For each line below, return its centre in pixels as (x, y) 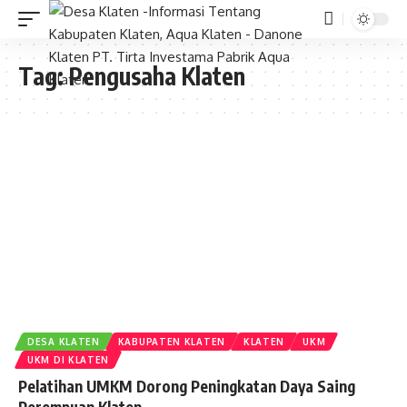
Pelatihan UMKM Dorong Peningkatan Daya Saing (187, 386)
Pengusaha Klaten (157, 76)
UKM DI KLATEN (69, 359)
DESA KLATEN (64, 341)
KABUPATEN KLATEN (171, 341)
